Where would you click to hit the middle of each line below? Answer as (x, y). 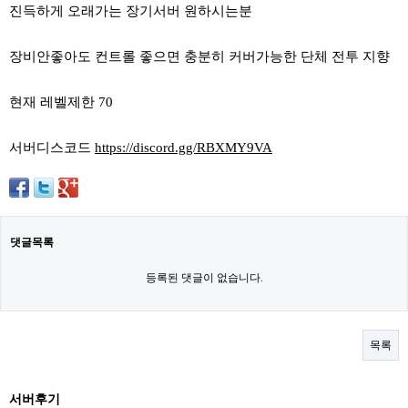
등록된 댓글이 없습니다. (204, 278)
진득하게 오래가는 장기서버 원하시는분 (131, 11)
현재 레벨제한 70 (61, 102)
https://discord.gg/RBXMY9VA (184, 148)
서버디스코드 (52, 148)
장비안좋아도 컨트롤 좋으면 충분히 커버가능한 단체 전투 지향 (199, 57)
